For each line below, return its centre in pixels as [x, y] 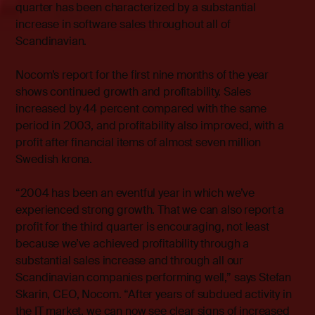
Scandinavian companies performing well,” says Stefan [154, 278]
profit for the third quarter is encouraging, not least [142, 227]
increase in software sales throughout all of [123, 25]
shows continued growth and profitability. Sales [133, 92]
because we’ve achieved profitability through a [133, 244]
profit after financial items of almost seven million [139, 143]
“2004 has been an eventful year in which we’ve [135, 193]
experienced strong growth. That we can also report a [150, 210]
